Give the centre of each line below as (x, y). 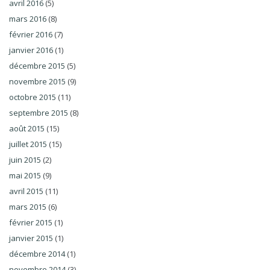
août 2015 (27, 128)
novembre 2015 (37, 81)
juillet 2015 (28, 144)
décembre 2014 (37, 253)
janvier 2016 (31, 50)
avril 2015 (26, 191)
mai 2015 (25, 175)
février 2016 (31, 34)
